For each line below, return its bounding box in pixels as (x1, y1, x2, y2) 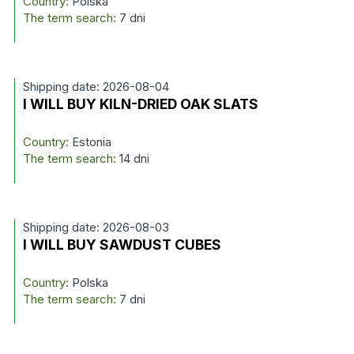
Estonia (68, 134, 111, 149)
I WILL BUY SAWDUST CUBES (22, 236, 221, 253)
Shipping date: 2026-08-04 (22, 79, 169, 94)
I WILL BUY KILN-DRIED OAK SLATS (22, 96, 258, 112)
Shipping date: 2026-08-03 (22, 220, 169, 235)
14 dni (119, 151, 149, 166)
